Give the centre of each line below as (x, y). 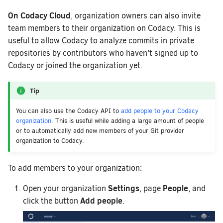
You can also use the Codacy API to (68, 111)
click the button (52, 201)
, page (151, 188)
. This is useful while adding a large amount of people (128, 120)
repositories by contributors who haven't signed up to (103, 53)
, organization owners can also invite (136, 15)
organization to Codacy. (50, 140)
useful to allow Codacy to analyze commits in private (101, 40)
